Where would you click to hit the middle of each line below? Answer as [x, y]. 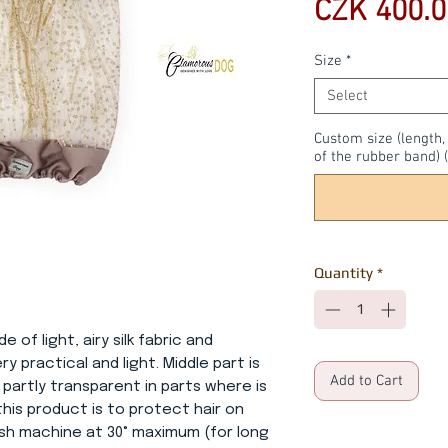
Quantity [343, 272]
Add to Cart [366, 380]
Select [347, 96]
